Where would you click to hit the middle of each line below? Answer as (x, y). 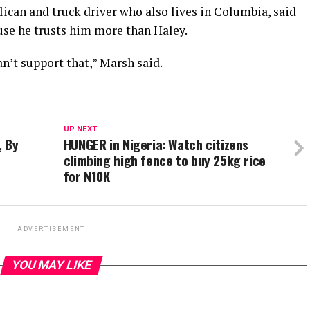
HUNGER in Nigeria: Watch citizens (156, 145)
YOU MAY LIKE (51, 265)
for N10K (86, 176)
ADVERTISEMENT (51, 229)
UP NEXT (80, 129)
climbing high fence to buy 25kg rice (164, 161)
